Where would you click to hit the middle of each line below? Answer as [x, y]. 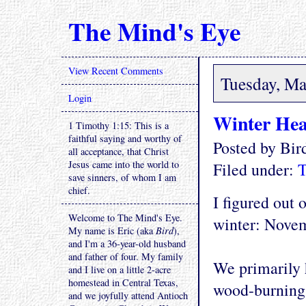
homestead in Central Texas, [123, 282]
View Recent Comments [116, 71]
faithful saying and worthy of [125, 138]
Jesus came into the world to [124, 164]
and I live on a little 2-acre [120, 269]
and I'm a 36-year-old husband [127, 244]
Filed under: [255, 169]
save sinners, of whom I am [122, 177]
